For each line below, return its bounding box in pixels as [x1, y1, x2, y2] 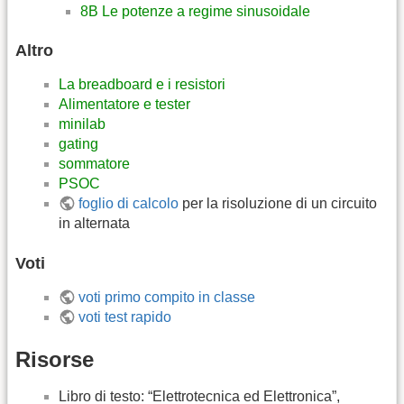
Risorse [15, 347, 94, 372]
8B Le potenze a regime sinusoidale [80, 3, 310, 19]
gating [59, 136, 98, 152]
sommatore [59, 156, 130, 172]
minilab [59, 116, 106, 133]
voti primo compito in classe [78, 289, 256, 305]
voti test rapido [78, 308, 172, 325]
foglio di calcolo [78, 196, 179, 212]
